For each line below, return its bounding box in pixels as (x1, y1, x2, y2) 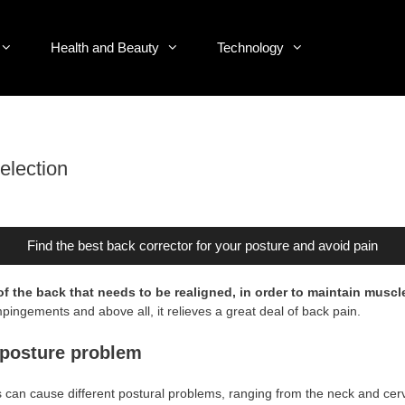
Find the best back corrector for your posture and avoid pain (27, 238, 378, 253)
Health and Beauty (51, 40, 159, 55)
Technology (217, 40, 284, 55)
